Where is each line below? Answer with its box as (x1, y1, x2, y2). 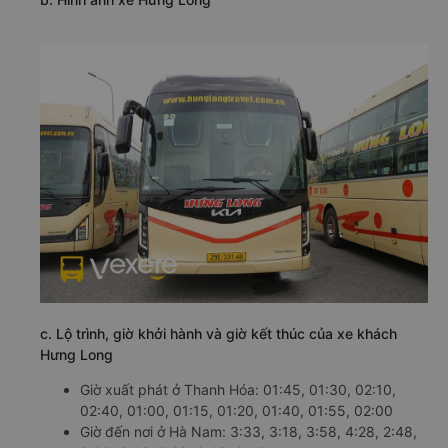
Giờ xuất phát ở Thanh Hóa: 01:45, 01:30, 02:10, (80, 380, 396, 398)
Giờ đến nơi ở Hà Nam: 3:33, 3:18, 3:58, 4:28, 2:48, (80, 422, 417, 440)
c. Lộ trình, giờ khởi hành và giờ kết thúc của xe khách (40, 324, 397, 342)
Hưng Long (40, 345, 113, 363)
